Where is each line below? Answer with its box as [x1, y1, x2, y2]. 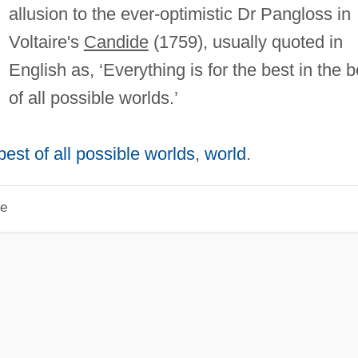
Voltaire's [8, 31, 84, 52]
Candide [83, 31, 149, 52]
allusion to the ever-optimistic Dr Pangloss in [8, 3, 351, 24]
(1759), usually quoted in [148, 31, 343, 52]
